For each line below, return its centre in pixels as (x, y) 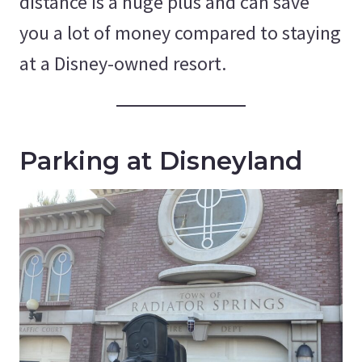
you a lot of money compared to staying (180, 33)
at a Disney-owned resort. (123, 63)
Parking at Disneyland (161, 160)
